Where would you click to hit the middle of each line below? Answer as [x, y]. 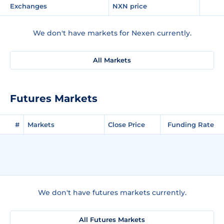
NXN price [130, 6]
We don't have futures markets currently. [112, 192]
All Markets [112, 60]
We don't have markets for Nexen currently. [112, 33]
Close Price [126, 124]
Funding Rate [191, 124]
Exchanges [28, 6]
